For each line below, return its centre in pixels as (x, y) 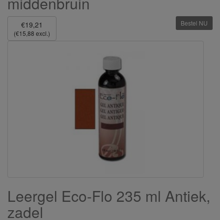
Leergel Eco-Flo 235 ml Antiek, (109, 195)
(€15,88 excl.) (32, 33)
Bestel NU (194, 23)
